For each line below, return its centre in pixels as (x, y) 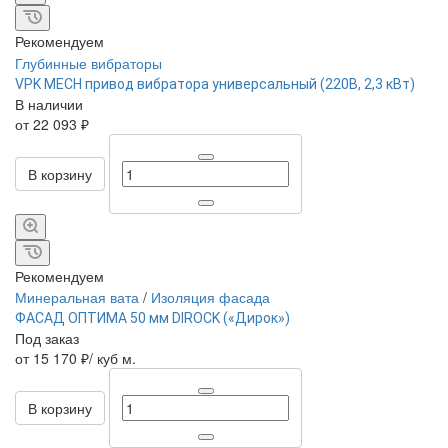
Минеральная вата (77, 297)
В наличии (49, 104)
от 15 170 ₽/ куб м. (75, 358)
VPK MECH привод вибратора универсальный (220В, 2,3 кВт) (215, 84)
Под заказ (47, 338)
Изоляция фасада (210, 297)
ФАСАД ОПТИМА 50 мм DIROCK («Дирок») (152, 318)
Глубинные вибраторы (88, 63)
